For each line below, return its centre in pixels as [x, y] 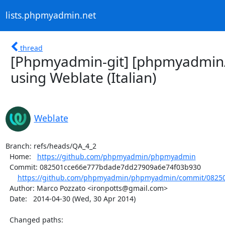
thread [31, 48]
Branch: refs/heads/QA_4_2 [51, 146]
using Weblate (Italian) [83, 77]
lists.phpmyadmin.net [50, 15]
